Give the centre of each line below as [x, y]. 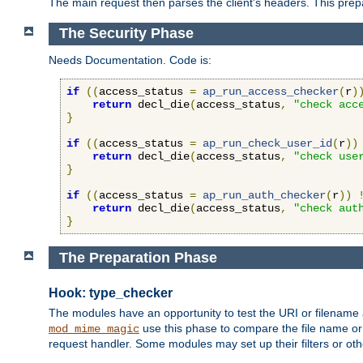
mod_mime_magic [94, 329]
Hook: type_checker [111, 293]
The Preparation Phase [138, 257]
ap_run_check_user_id [267, 143]
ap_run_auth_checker [264, 195]
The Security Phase [126, 34]
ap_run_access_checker [271, 91]
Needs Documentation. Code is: [130, 60]
